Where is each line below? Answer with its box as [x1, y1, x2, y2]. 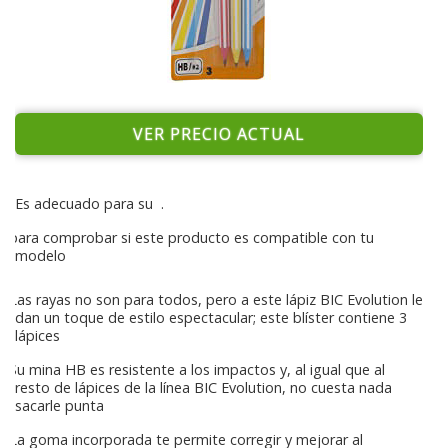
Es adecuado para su [15, 194, 161, 214]
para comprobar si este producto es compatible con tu [9, 228, 374, 248]
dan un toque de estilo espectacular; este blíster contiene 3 [15, 308, 407, 328]
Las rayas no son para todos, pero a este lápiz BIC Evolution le [5, 290, 423, 310]
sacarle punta [15, 396, 104, 416]
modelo [15, 246, 66, 266]
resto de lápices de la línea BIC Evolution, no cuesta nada [15, 378, 392, 398]
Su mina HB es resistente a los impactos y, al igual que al [5, 360, 385, 380]
